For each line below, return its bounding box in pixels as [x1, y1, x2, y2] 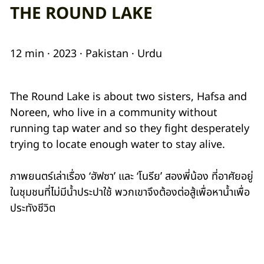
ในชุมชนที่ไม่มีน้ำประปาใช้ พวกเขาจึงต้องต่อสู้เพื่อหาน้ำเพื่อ [9, 184, 250, 200]
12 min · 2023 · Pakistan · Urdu [9, 45, 162, 62]
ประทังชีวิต [9, 200, 55, 216]
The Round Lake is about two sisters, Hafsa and [9, 88, 247, 105]
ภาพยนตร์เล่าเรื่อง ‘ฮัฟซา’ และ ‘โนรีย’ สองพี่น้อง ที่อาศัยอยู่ [9, 168, 253, 184]
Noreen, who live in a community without [9, 104, 217, 121]
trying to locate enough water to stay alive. [9, 136, 225, 153]
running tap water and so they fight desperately [9, 120, 249, 137]
